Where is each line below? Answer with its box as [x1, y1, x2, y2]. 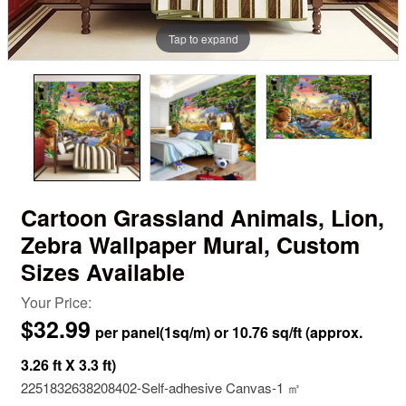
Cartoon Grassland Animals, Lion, [21, 201, 384, 234]
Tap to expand [168, 30, 238, 46]
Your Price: [21, 292, 92, 313]
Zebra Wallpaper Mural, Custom [21, 228, 360, 261]
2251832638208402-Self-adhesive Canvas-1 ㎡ [21, 378, 301, 397]
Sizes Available [21, 256, 185, 288]
